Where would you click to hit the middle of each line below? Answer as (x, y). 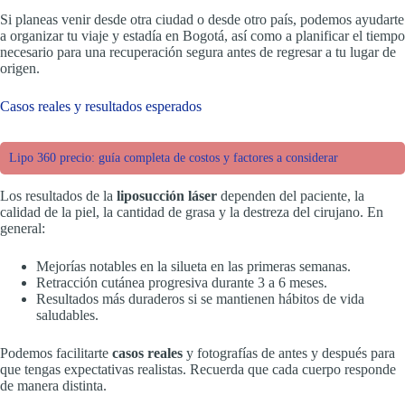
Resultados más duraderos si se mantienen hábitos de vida (200, 298)
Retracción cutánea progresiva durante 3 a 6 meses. (182, 282)
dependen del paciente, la (291, 195)
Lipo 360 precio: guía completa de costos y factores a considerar (174, 157)
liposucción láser (167, 195)
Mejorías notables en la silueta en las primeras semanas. (193, 266)
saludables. (67, 315)
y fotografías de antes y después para (289, 353)
